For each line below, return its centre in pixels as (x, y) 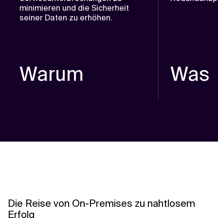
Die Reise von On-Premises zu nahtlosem (101, 203)
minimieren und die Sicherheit (74, 8)
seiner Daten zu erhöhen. (66, 18)
